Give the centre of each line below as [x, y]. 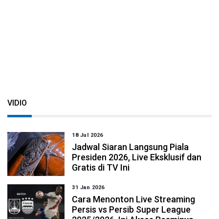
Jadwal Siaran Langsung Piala [131, 147]
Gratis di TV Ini [101, 167]
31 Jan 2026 [88, 187]
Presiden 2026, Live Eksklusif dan [137, 157]
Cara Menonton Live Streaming [134, 199]
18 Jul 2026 [88, 135]
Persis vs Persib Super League [131, 209]
